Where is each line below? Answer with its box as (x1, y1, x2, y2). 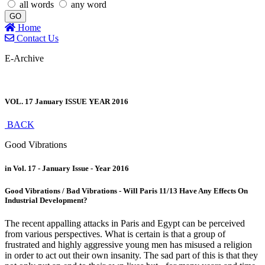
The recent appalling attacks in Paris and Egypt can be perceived (5, 218, 245, 228)
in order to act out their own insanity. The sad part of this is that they (5, 250, 258, 260)
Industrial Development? (5, 195, 88, 205)
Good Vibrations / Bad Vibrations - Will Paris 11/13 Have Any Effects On (5, 186, 248, 195)
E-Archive (5, 53, 44, 63)
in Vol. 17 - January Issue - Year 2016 (5, 163, 129, 173)
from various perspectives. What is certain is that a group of (5, 228, 225, 239)
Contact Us (14, 33, 59, 43)
